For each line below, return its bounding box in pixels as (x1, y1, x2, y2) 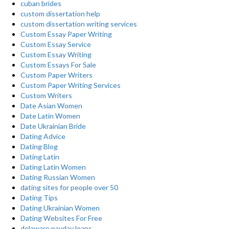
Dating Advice (20, 132, 65, 141)
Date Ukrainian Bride (20, 122, 86, 130)
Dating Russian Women (20, 173, 95, 181)
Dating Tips (20, 193, 58, 202)
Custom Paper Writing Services (20, 81, 121, 89)
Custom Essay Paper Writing (20, 30, 112, 38)
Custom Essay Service (20, 40, 91, 49)
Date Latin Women (20, 111, 80, 120)
